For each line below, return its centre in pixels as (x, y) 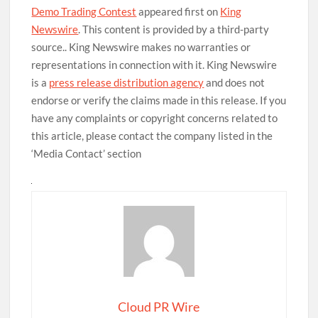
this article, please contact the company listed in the (152, 136)
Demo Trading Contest (84, 12)
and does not (235, 83)
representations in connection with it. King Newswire (154, 65)
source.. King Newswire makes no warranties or (141, 47)
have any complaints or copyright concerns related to (155, 118)
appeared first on (179, 12)
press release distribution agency (127, 83)
